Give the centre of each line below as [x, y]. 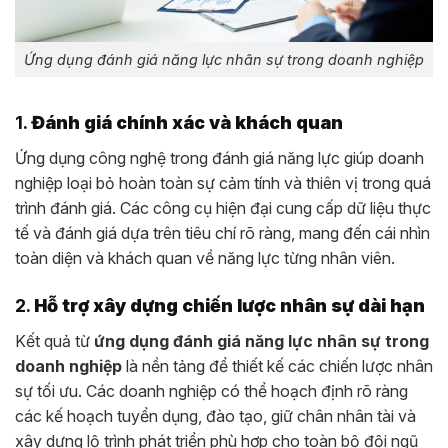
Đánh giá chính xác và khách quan [187, 122]
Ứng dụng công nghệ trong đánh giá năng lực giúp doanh [219, 157]
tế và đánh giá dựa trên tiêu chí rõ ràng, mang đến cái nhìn [222, 232]
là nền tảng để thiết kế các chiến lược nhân [277, 365]
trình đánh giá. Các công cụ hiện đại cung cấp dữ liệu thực [223, 207]
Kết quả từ [54, 340]
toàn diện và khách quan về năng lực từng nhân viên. [205, 257]
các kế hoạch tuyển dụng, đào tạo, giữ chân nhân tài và [215, 415]
